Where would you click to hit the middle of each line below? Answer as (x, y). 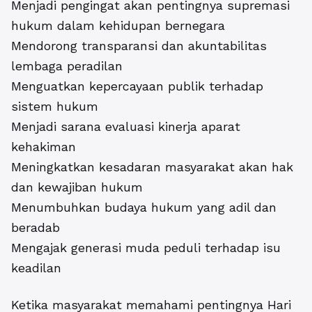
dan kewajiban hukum (77, 187)
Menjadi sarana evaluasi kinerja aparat (126, 127)
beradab (36, 228)
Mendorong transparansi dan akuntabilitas (139, 46)
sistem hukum (55, 107)
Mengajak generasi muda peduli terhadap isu (146, 248)
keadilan (36, 268)
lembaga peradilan (67, 66)
